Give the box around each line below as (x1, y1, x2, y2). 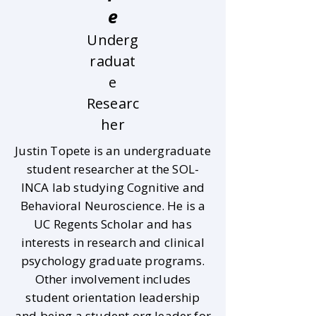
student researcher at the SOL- (26, 161, 200, 177)
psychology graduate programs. (21, 253, 205, 269)
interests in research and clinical (21, 234, 205, 250)
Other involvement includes (35, 271, 191, 287)
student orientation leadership (25, 289, 200, 305)
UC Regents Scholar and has (34, 216, 192, 232)
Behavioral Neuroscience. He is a (20, 197, 206, 214)
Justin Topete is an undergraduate (15, 142, 211, 159)
